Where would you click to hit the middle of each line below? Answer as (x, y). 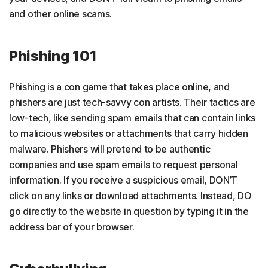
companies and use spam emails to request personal (124, 165)
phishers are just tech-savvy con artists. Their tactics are (132, 103)
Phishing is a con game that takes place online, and (119, 87)
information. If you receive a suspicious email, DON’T (124, 180)
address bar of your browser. (72, 227)
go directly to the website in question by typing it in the (129, 211)
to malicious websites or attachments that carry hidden (129, 134)
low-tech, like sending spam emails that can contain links (132, 118)
